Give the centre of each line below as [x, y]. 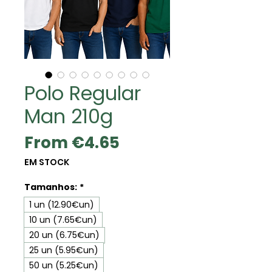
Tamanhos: [51, 187]
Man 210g [69, 116]
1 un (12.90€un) [62, 204]
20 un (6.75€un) [64, 235]
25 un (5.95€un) [64, 250]
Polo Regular [83, 93]
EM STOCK [47, 162]
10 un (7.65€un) [63, 219]
